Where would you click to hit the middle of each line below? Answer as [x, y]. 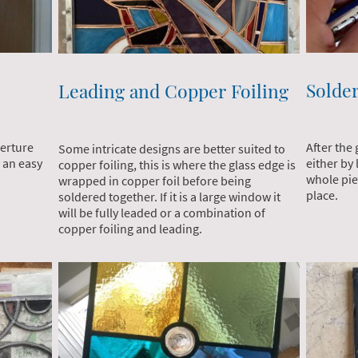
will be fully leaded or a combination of [162, 212]
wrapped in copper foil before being [155, 180]
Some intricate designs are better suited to [172, 148]
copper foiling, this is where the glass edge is [177, 164]
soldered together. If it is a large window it [170, 196]
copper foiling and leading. [132, 228]
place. [324, 195]
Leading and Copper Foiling [174, 91]
